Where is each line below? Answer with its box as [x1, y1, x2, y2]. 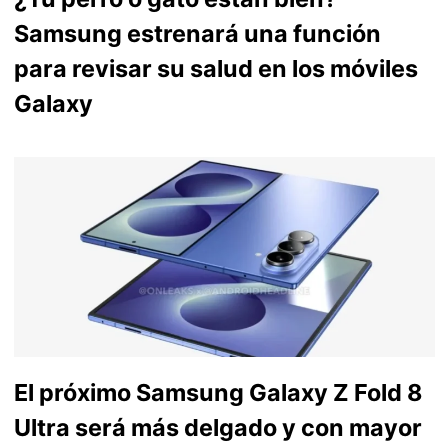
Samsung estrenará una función [13, 19, 381, 49]
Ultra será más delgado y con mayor [13, 413, 422, 443]
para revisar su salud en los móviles [13, 54, 418, 84]
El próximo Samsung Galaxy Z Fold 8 [13, 378, 422, 408]
